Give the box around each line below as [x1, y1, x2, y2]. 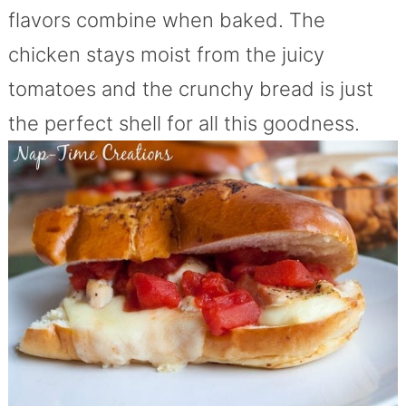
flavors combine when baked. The [7, 8, 325, 33]
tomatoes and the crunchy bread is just [7, 77, 373, 101]
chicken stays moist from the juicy [7, 43, 324, 67]
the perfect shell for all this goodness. [7, 111, 360, 136]
